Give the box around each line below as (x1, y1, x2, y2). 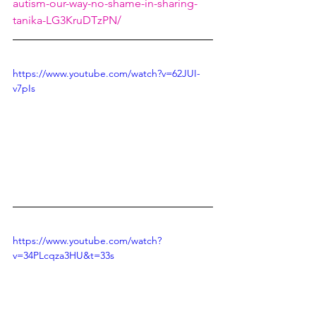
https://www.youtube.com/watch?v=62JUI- (13, 67, 200, 80)
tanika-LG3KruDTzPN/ (13, 13, 121, 27)
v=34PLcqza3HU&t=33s (13, 248, 114, 262)
